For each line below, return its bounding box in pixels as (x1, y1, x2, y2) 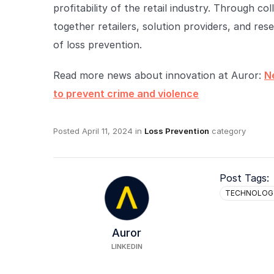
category (209, 126, 246, 136)
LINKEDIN (111, 242, 143, 251)
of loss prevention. (53, 39, 142, 51)
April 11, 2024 (82, 126, 133, 136)
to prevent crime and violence (53, 87, 199, 100)
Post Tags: (220, 171, 269, 184)
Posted (53, 126, 82, 136)
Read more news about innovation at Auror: (53, 69, 264, 81)
